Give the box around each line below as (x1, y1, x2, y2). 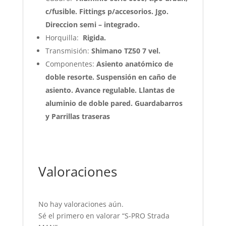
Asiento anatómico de (96, 59, 173, 69)
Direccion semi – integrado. (45, 20, 140, 30)
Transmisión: (45, 46, 91, 56)
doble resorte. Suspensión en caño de (45, 72, 176, 82)
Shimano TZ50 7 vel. (91, 46, 160, 56)
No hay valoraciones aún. (38, 199, 124, 209)
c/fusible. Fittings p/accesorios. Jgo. (45, 7, 168, 17)
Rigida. (80, 33, 106, 43)
